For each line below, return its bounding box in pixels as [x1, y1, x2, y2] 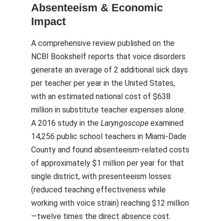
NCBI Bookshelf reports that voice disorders [31, 52, 185, 61]
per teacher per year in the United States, [31, 78, 175, 88]
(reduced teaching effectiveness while [31, 185, 166, 194]
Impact [31, 15, 66, 28]
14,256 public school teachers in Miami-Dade [31, 132, 186, 141]
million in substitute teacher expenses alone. [31, 105, 185, 114]
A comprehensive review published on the [31, 38, 175, 48]
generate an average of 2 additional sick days [31, 65, 188, 74]
